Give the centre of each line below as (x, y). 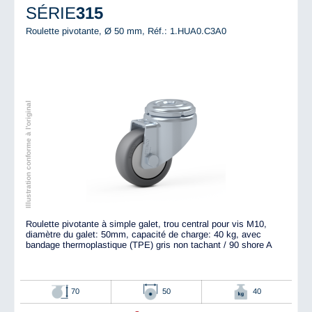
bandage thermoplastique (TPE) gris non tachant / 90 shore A (149, 245)
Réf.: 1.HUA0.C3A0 (187, 31)
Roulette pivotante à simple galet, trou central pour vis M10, (146, 224)
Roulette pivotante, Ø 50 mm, (87, 31)
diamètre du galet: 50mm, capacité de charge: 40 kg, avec (143, 235)
